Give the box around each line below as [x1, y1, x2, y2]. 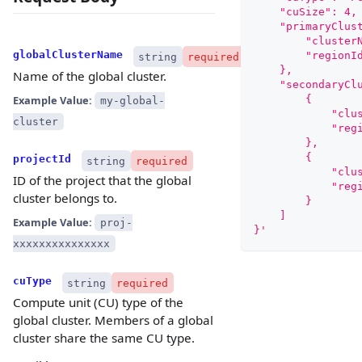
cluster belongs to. [13, 190, 117, 207]
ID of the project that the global [13, 172, 192, 189]
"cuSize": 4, [253, 6, 357, 19]
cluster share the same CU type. [13, 330, 195, 347]
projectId [13, 153, 71, 166]
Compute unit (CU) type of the [13, 294, 183, 311]
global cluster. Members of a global [13, 312, 213, 329]
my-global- [99, 95, 165, 107]
